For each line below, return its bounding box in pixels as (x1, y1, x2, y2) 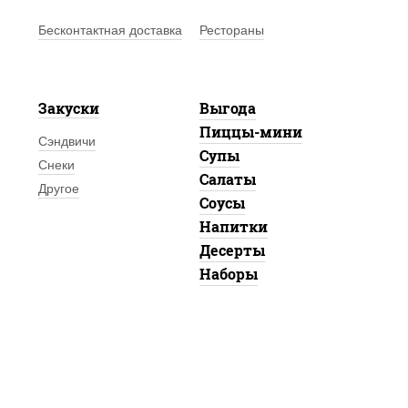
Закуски (37, 98, 99, 117)
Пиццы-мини (199, 122, 302, 141)
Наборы (199, 264, 258, 283)
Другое (37, 181, 79, 196)
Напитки (199, 217, 268, 236)
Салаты (199, 169, 256, 189)
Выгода (199, 98, 256, 117)
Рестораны (199, 23, 264, 37)
